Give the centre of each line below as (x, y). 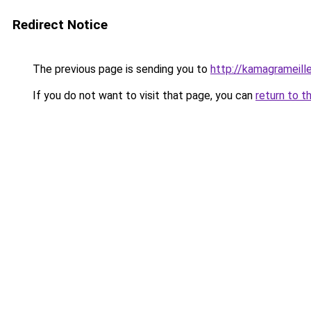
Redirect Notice (60, 25)
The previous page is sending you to (120, 69)
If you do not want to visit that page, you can (143, 95)
